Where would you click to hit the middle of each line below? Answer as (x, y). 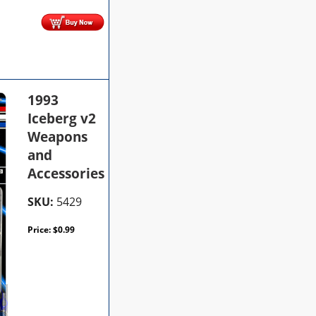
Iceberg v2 (62, 118)
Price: (41, 229)
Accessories (66, 173)
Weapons (58, 136)
